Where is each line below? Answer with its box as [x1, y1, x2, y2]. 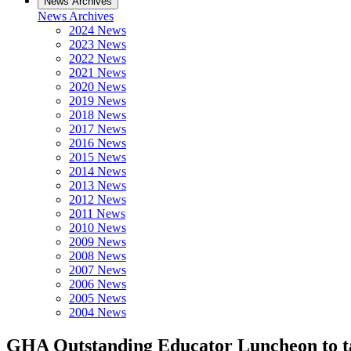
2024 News [69, 24, 126, 37]
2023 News [69, 38, 126, 51]
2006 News [69, 277, 126, 291]
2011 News [69, 207, 125, 220]
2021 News [69, 66, 126, 79]
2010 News [69, 221, 126, 234]
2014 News [69, 165, 126, 178]
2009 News [69, 235, 126, 248]
